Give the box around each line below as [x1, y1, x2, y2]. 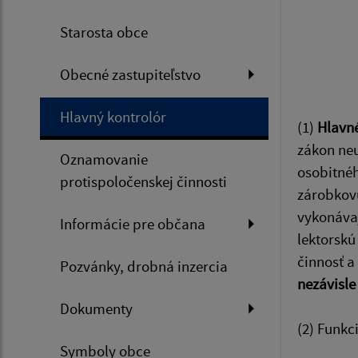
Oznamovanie [60, 149, 148, 169]
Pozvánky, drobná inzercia [60, 257, 228, 276]
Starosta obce [60, 22, 148, 42]
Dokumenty [60, 299, 133, 318]
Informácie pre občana [60, 214, 205, 233]
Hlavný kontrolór [60, 107, 166, 126]
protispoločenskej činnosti [60, 172, 227, 191]
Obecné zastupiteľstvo [60, 65, 201, 84]
